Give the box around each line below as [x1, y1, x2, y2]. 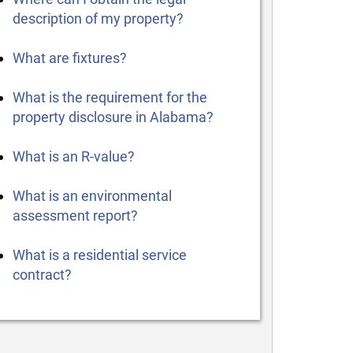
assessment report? [12, 207, 138, 224]
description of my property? [12, 10, 184, 27]
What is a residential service [12, 247, 187, 263]
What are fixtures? [12, 50, 127, 66]
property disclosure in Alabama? [12, 109, 214, 125]
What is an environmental [12, 188, 172, 204]
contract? [12, 266, 72, 283]
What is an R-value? [12, 148, 135, 165]
